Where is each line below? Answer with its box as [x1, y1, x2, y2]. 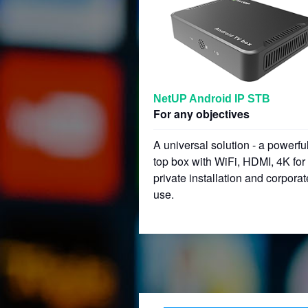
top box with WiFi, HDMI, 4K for [153, 153, 305, 169]
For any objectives [153, 106, 250, 122]
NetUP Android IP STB [153, 93, 270, 104]
